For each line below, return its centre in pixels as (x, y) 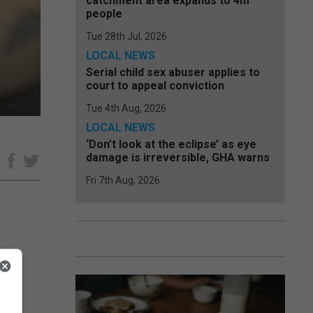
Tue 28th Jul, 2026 (126, 36)
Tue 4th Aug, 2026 (126, 108)
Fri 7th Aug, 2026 (123, 180)
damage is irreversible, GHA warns (178, 158)
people (104, 14)
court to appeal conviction (155, 86)
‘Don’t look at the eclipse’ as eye (171, 144)
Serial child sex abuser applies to (173, 72)
